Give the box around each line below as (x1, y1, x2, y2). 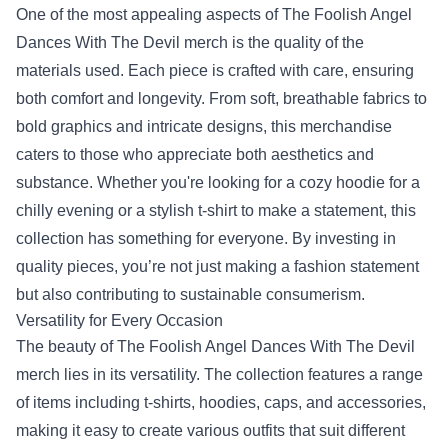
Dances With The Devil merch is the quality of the (16, 34, 364, 51)
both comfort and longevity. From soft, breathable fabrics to (16, 90, 427, 107)
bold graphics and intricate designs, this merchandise (16, 118, 392, 135)
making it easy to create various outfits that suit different (16, 422, 405, 439)
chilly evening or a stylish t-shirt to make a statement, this (16, 202, 416, 219)
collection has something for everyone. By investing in (16, 230, 396, 247)
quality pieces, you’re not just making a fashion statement (16, 258, 419, 275)
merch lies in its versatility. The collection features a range (16, 366, 423, 383)
